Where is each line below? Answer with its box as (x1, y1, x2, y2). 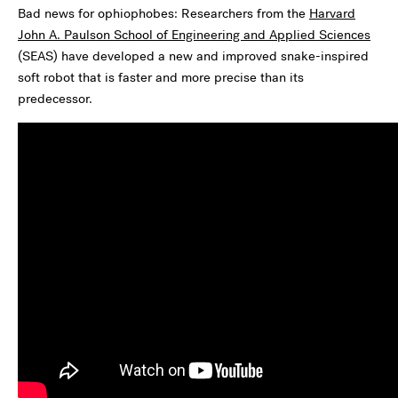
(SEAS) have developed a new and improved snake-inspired (18, 47, 369, 65)
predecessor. (18, 90, 92, 107)
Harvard (309, 4, 355, 22)
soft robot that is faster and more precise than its (18, 68, 304, 86)
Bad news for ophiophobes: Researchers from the (18, 4, 309, 22)
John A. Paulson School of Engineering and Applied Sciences (18, 26, 370, 44)
